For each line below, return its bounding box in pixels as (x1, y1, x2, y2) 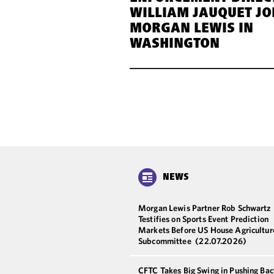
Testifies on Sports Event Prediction (138, 213, 269, 225)
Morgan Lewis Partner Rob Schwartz (138, 202, 271, 214)
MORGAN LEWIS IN (130, 22, 253, 37)
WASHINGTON (130, 37, 220, 52)
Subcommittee (138, 235, 193, 247)
